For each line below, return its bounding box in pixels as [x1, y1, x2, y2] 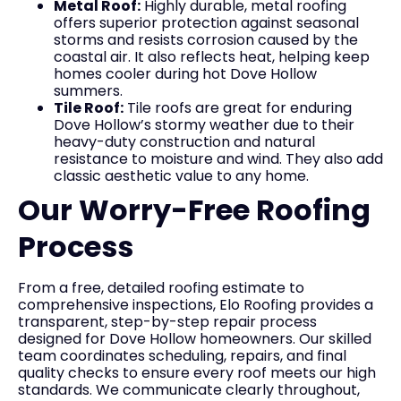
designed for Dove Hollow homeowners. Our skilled [18, 328, 371, 350]
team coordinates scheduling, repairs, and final [18, 346, 346, 367]
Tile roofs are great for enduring [124, 98, 352, 119]
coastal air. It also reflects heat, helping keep [54, 47, 370, 68]
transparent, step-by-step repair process [18, 311, 317, 333]
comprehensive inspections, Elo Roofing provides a [18, 294, 373, 316]
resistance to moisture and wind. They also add [54, 149, 383, 170]
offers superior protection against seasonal [54, 13, 359, 34]
